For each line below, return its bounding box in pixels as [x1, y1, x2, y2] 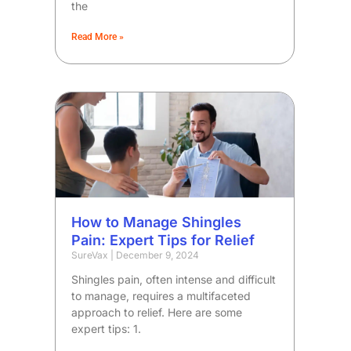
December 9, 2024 [114, 249, 200, 262]
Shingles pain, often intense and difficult [71, 273, 277, 287]
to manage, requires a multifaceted [71, 289, 251, 303]
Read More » [71, 31, 125, 43]
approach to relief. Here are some [71, 306, 243, 320]
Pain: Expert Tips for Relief [71, 232, 255, 249]
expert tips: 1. [71, 322, 142, 336]
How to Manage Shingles [71, 214, 242, 231]
